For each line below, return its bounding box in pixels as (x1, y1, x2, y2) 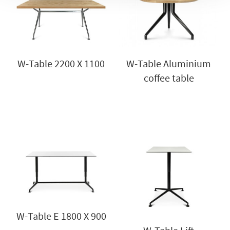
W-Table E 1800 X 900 (16, 209, 106, 223)
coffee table (143, 71, 194, 85)
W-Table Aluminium (126, 57, 212, 70)
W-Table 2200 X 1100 (17, 57, 105, 70)
